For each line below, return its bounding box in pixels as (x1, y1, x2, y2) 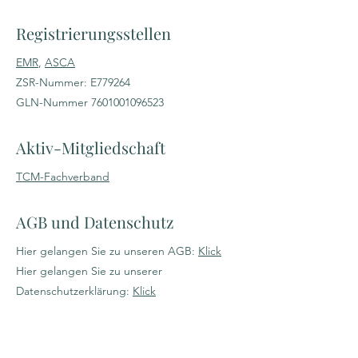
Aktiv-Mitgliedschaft (16, 137, 165, 158)
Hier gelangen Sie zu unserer (16, 264, 162, 278)
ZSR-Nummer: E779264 (16, 75, 130, 89)
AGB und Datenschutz (16, 211, 174, 233)
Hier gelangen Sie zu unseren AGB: (16, 244, 198, 258)
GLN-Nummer (16, 95, 91, 109)
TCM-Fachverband (16, 169, 109, 184)
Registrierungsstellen (16, 22, 171, 44)
